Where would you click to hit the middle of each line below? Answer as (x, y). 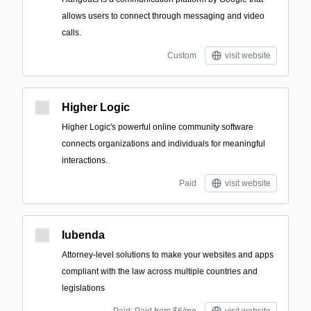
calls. (72, 33)
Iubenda (83, 235)
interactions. (85, 160)
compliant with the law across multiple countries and (160, 271)
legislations (83, 288)
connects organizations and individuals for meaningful (163, 144)
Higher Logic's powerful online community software (158, 127)
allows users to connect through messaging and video (163, 16)
